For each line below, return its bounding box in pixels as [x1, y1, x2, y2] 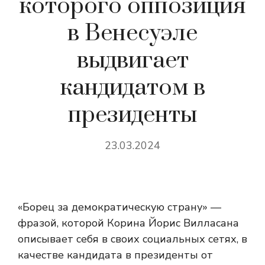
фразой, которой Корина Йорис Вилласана [18, 216, 239, 230]
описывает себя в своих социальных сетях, [18, 232, 241, 246]
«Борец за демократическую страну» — [18, 200, 221, 214]
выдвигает [76, 46, 189, 75]
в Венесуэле [67, 19, 198, 48]
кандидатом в [60, 73, 205, 102]
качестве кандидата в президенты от [18, 248, 213, 262]
